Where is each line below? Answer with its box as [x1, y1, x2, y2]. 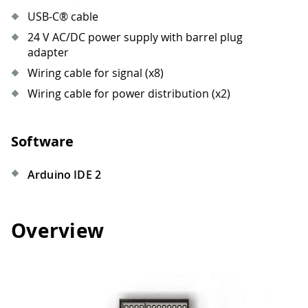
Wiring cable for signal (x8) [27, 65, 164, 80]
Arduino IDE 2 [27, 166, 102, 182]
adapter [27, 44, 69, 60]
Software [11, 131, 74, 151]
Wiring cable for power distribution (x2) [27, 85, 230, 101]
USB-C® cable [27, 8, 98, 24]
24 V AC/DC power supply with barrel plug [27, 29, 243, 45]
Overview [11, 217, 104, 245]
